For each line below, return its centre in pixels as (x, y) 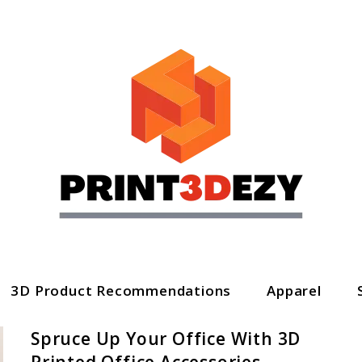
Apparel (294, 290)
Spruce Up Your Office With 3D (166, 339)
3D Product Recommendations (121, 290)
